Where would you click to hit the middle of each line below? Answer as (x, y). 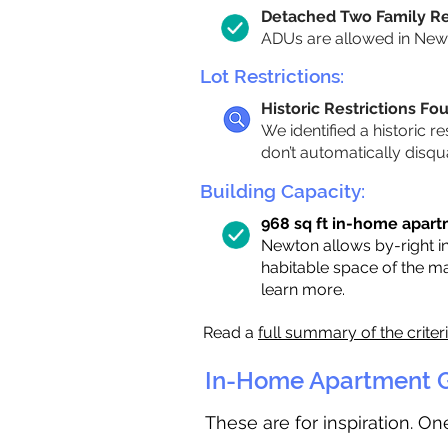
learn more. (303, 289)
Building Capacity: (282, 191)
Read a (230, 332)
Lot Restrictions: (272, 76)
